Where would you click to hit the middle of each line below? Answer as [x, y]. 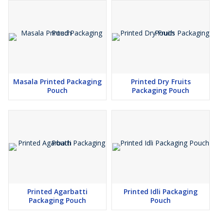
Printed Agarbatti [57, 192]
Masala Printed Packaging [57, 82]
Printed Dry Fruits [161, 82]
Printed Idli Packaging [161, 192]
